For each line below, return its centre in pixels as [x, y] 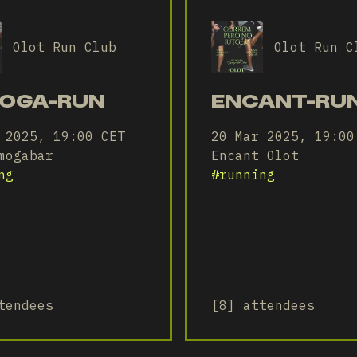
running [247, 175]
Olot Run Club [65, 47]
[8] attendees [263, 305]
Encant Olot [255, 155]
